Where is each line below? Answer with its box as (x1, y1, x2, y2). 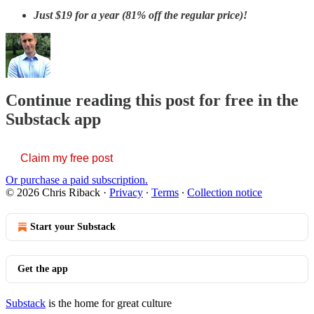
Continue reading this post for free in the (6, 91, 299, 110)
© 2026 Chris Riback (6, 186, 100, 199)
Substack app (6, 110, 101, 129)
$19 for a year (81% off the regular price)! (55, 8, 247, 21)
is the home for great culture (46, 297, 172, 310)
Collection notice (187, 186, 262, 199)
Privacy (109, 186, 143, 199)
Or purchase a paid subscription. (6, 174, 148, 186)
